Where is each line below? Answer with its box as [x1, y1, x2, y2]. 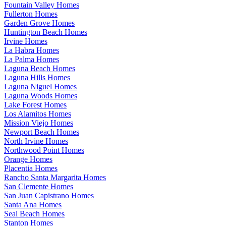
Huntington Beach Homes [4, 27, 87, 36]
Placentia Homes [4, 163, 58, 173]
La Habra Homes [4, 45, 59, 54]
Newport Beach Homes [4, 127, 79, 136]
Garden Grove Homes [4, 18, 75, 27]
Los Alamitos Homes [4, 109, 71, 118]
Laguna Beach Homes [4, 64, 75, 73]
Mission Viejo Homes [4, 118, 73, 127]
